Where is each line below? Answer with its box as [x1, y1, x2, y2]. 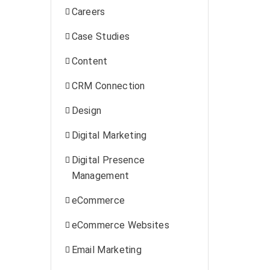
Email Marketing [71, 244, 142, 256]
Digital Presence [71, 154, 145, 166]
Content [71, 55, 108, 67]
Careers [71, 6, 105, 17]
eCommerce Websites [71, 219, 169, 231]
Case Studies [71, 31, 130, 42]
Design [71, 105, 102, 116]
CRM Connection [71, 80, 145, 92]
